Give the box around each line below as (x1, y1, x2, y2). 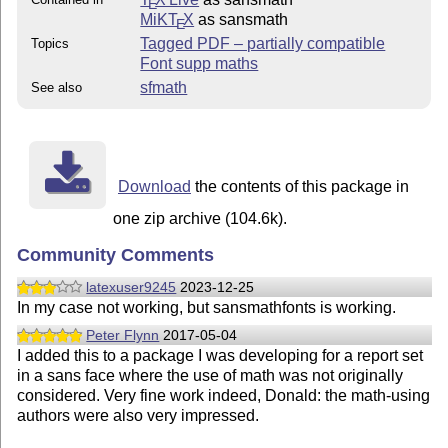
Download (117, 178, 191, 196)
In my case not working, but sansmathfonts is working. (17, 299, 397, 317)
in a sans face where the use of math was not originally (17, 367, 404, 385)
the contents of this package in (190, 178, 409, 196)
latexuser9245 (86, 278, 177, 295)
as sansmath (194, 11, 289, 29)
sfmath (140, 79, 188, 97)
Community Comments (17, 245, 215, 266)
